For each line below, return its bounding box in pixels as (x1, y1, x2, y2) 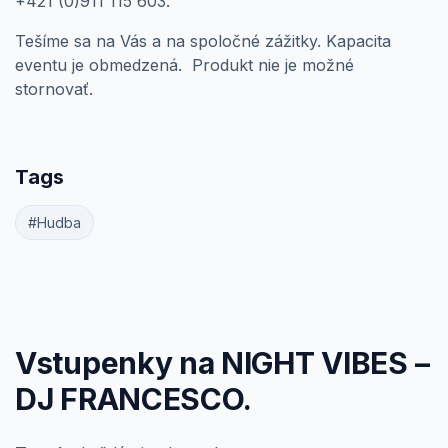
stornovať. (15, 79, 93, 100)
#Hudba (28, 214, 81, 232)
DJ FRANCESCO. (15, 381, 253, 418)
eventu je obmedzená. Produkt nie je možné (15, 55, 354, 76)
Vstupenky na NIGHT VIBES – (15, 345, 430, 382)
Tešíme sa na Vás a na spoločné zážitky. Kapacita (15, 31, 391, 52)
